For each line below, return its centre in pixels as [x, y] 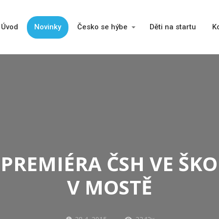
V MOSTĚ [109, 187]
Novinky [47, 27]
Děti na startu [173, 27]
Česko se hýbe [102, 27]
